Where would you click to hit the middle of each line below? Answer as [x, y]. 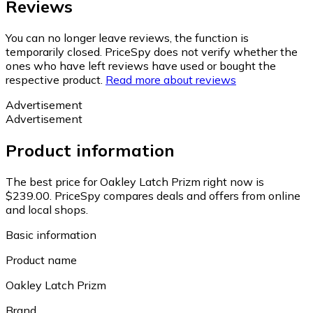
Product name [41, 260]
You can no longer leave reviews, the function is [127, 38]
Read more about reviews [171, 80]
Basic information [51, 234]
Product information [90, 151]
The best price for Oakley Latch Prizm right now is [135, 181]
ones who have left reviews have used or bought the [141, 66]
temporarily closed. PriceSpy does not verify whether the [152, 52]
